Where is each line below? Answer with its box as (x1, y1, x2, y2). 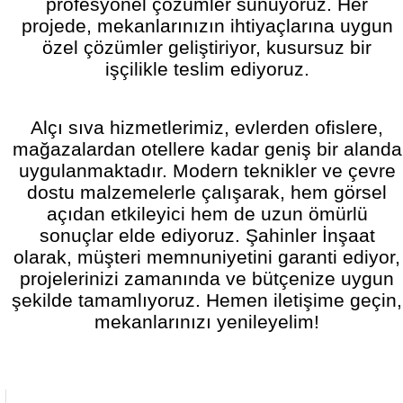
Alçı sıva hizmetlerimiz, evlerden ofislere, (31, 117, 383, 139)
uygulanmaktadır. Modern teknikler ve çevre (18, 160, 396, 182)
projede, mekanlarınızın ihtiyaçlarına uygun (21, 14, 393, 36)
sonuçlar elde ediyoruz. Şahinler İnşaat (39, 225, 375, 246)
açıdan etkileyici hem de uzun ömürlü (46, 203, 368, 225)
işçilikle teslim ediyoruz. (104, 58, 309, 79)
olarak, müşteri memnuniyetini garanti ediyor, (13, 246, 400, 268)
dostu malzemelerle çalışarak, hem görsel (27, 182, 387, 203)
